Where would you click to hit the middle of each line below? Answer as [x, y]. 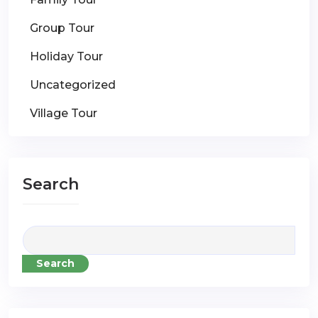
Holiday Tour [66, 56]
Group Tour [62, 28]
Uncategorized [73, 85]
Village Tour [64, 113]
